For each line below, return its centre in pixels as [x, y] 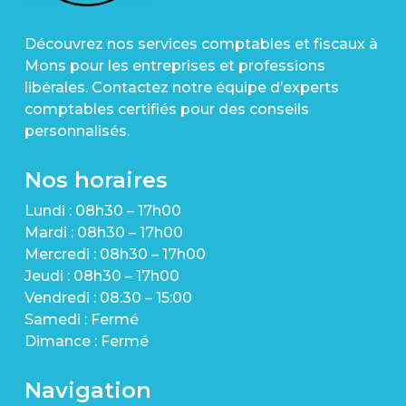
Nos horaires [96, 179]
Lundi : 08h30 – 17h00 [102, 210]
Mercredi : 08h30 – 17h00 [115, 254]
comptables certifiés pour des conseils [166, 109]
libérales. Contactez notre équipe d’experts [181, 87]
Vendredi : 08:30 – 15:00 [108, 297]
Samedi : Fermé [81, 319]
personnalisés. [77, 130]
